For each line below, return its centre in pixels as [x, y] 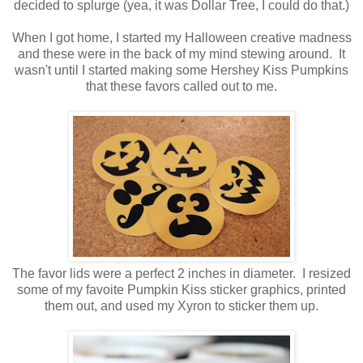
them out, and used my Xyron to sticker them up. [181, 306]
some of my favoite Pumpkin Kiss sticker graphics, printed [181, 290]
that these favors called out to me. [181, 87]
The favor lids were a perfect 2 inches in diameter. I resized [181, 274]
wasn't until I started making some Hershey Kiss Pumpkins [181, 70]
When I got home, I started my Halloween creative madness [181, 38]
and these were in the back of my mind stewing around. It [181, 54]
